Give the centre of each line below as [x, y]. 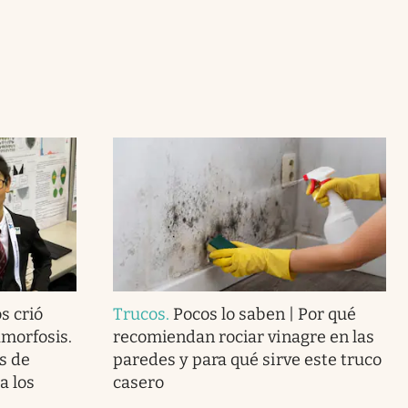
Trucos [139, 314]
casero [138, 382]
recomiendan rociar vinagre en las [243, 337]
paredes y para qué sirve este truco [247, 359]
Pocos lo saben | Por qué [265, 314]
